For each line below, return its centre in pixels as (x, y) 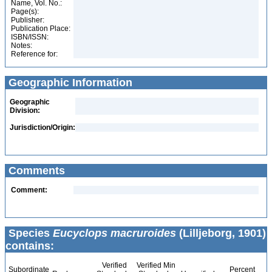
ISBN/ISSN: (30, 37)
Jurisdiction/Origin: (42, 127)
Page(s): (25, 12)
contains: (30, 246)
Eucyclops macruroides (114, 233)
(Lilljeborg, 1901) (221, 233)
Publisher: (28, 20)
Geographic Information (69, 83)
